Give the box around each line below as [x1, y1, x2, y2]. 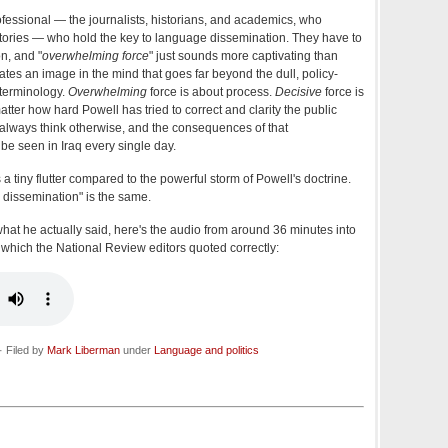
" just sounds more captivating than [149, 49, 338, 64]
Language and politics [154, 344, 259, 357]
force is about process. [147, 85, 275, 100]
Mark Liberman [47, 344, 120, 357]
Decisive [275, 85, 322, 100]
